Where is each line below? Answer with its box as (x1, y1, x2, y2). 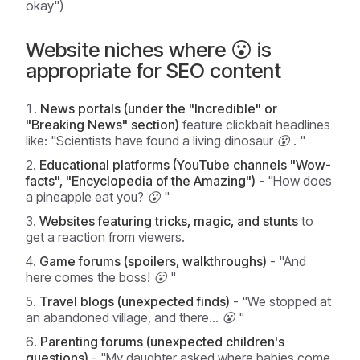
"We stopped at (242, 293, 331, 309)
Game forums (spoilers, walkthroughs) (39, 253, 267, 269)
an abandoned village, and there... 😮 (26, 309, 235, 325)
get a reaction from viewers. (26, 229, 185, 245)
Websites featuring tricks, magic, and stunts (39, 213, 298, 229)
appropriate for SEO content (26, 58, 281, 83)
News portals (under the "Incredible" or (40, 100, 277, 117)
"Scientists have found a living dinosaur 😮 (51, 133, 290, 149)
